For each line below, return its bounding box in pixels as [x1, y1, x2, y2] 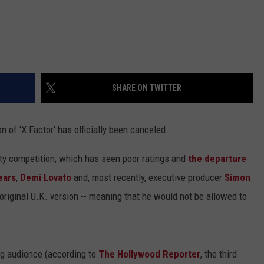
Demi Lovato [20, 171, 71, 184]
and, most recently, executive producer [71, 171, 225, 184]
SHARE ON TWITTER [112, 83, 181, 93]
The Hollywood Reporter [98, 248, 200, 260]
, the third [200, 248, 237, 260]
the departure [188, 153, 246, 165]
